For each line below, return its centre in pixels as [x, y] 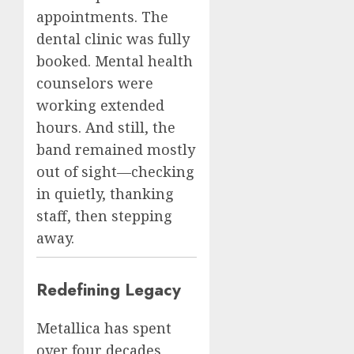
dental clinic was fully [113, 39]
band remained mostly [116, 150]
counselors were [95, 83]
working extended [100, 105]
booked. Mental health [115, 61]
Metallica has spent [104, 328]
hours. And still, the [106, 128]
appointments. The [102, 17]
